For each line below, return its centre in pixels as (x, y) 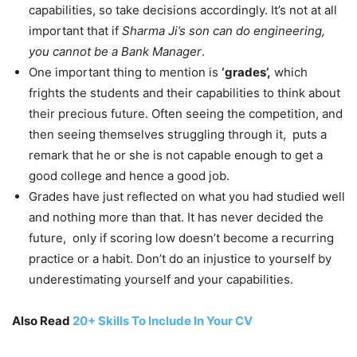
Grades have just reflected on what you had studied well (187, 196)
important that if (74, 30)
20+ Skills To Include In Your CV (163, 320)
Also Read (42, 320)
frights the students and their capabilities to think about (184, 92)
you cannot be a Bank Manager (115, 51)
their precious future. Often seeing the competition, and (186, 113)
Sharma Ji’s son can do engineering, (222, 30)
